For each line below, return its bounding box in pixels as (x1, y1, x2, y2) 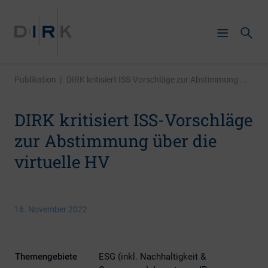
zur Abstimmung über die (14, 130, 217, 152)
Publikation (14, 74, 56, 84)
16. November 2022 (14, 205, 87, 214)
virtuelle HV (14, 151, 110, 173)
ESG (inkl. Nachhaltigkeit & (99, 251, 206, 262)
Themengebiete (15, 251, 77, 262)
